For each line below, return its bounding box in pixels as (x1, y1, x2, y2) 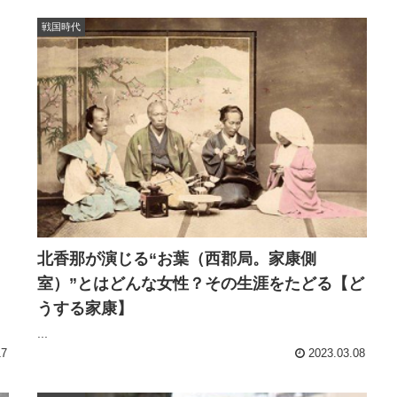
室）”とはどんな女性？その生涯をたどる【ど (37, 275, 364, 293)
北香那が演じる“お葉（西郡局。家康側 (37, 250, 316, 269)
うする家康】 (37, 300, 133, 318)
